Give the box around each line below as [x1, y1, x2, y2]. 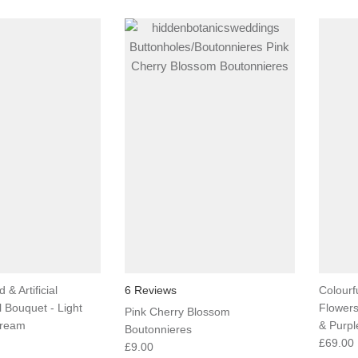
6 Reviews [124, 283, 177, 296]
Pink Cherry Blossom [124, 304, 230, 318]
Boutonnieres [124, 322, 192, 336]
